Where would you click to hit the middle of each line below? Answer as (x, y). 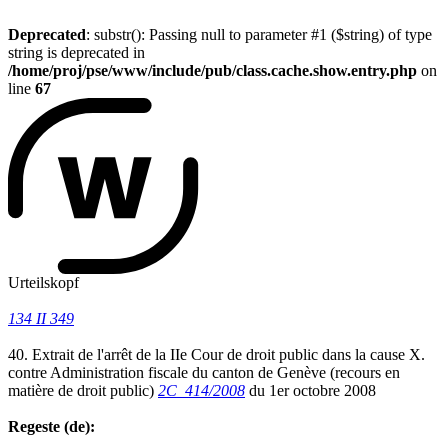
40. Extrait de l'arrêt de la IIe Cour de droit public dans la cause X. (216, 354)
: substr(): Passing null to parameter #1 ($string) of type (259, 34)
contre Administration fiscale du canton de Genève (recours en (204, 372)
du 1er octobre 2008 (310, 390)
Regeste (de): (51, 426)
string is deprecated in (76, 52)
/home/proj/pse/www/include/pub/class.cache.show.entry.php (212, 70)
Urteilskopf (43, 282)
